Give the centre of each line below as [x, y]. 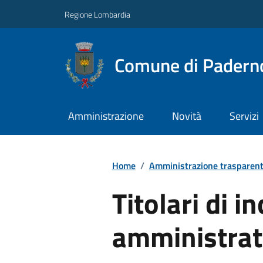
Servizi [244, 116]
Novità [186, 116]
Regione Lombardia [97, 14]
